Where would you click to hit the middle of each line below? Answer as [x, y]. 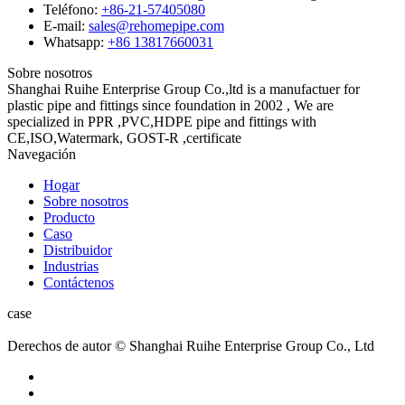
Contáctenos [79, 282]
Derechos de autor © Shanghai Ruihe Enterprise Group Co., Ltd [191, 345]
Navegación [42, 154]
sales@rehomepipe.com [156, 25]
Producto [69, 217]
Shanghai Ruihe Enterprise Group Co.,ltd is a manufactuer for [184, 89]
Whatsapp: [74, 42]
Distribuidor [78, 250]
